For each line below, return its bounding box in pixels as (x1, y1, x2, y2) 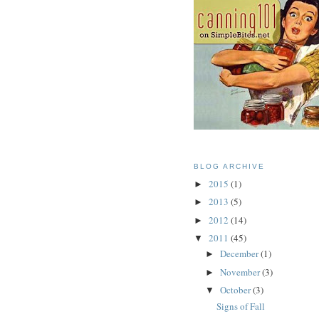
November (219, 265, 262, 278)
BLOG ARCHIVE (194, 162, 266, 171)
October (219, 283, 253, 297)
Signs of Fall (216, 299, 266, 313)
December (219, 247, 261, 261)
